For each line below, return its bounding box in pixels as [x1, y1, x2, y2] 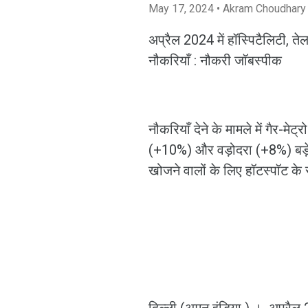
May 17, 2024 [148, 2, 217, 15]
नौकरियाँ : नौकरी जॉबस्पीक [148, 52, 282, 69]
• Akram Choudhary [217, 2, 306, 15]
